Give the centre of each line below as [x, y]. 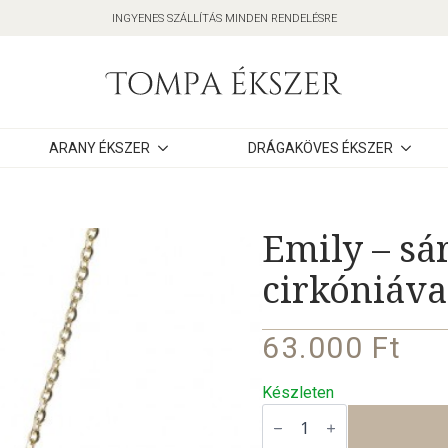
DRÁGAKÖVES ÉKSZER [320, 148]
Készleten [298, 393]
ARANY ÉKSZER [99, 148]
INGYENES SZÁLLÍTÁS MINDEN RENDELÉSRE [224, 18]
